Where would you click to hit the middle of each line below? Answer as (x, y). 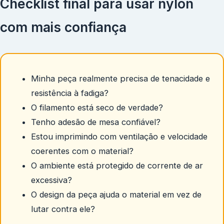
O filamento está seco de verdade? (97, 107)
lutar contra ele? (63, 209)
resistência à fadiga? (70, 93)
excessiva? (51, 180)
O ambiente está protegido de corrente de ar (117, 165)
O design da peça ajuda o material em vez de (116, 194)
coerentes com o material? (82, 151)
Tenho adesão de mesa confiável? (96, 122)
